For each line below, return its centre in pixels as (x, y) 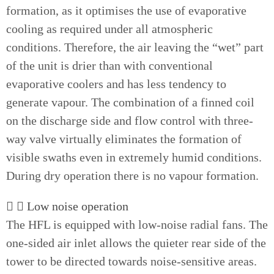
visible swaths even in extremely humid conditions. (134, 157)
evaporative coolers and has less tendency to (116, 84)
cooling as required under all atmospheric (109, 29)
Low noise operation (78, 206)
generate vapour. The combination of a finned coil (130, 102)
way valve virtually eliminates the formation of (124, 139)
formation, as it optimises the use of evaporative (126, 10)
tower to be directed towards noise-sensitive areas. (131, 261)
